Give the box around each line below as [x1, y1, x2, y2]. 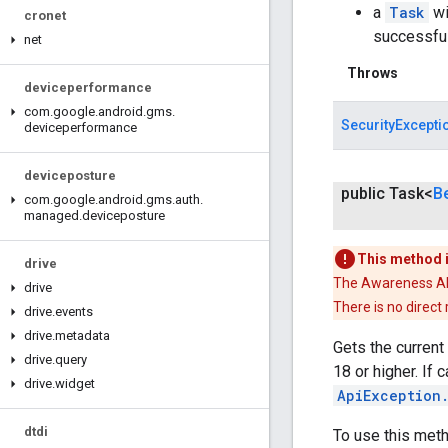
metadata [55, 328, 110, 343]
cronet [24, 8, 66, 23]
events [55, 304, 93, 319]
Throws [347, 65, 398, 82]
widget [55, 376, 95, 391]
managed [24, 208, 79, 223]
